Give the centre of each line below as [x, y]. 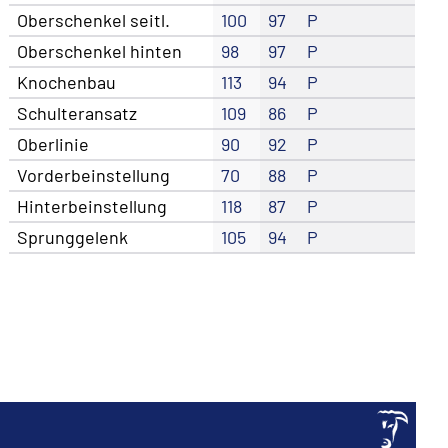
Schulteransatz [77, 112]
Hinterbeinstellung [92, 205]
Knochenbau [67, 81]
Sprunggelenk [73, 236]
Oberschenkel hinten [100, 50]
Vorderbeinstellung [94, 174]
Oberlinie [53, 143]
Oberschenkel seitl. [94, 19]
